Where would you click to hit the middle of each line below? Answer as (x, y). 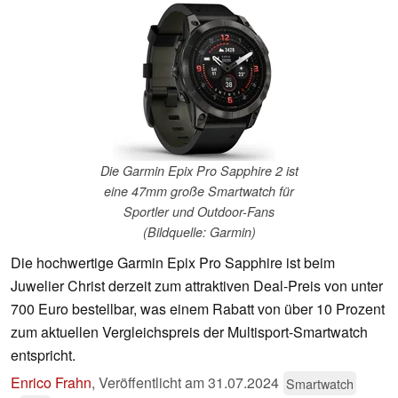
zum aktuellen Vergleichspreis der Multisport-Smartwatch (189, 332)
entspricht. (43, 355)
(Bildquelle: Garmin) (199, 232)
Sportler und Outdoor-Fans (199, 212)
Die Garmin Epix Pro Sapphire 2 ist (199, 171)
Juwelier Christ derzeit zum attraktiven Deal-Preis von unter (197, 286)
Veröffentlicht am (153, 383)
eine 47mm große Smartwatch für (199, 191)
